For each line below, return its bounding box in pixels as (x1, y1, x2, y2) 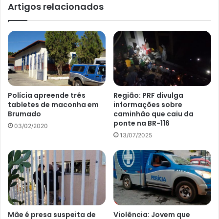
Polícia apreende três (8, 90, 86, 100)
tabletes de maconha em (8, 99, 99, 109)
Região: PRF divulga (113, 90, 183, 100)
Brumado (8, 109, 41, 119)
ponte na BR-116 (113, 118, 170, 128)
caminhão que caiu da (113, 109, 194, 119)
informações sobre (113, 99, 182, 109)
